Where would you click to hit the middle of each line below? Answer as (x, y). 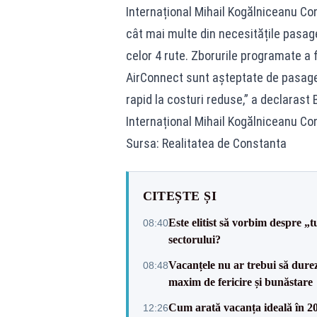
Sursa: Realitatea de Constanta (206, 143)
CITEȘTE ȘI (179, 196)
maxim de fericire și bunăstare (240, 282)
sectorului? (194, 240)
